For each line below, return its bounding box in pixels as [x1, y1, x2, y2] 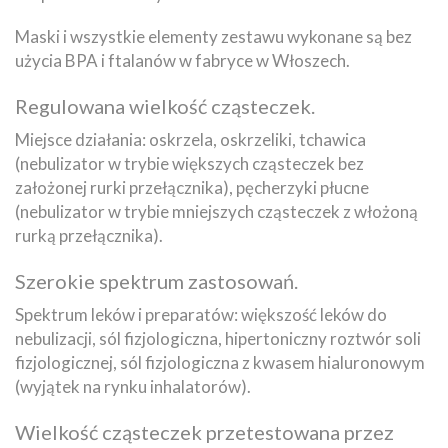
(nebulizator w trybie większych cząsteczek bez [15, 152, 364, 174]
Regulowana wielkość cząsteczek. [15, 93, 315, 118]
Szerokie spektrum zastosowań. [15, 268, 298, 293]
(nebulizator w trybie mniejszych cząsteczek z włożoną [15, 200, 418, 222]
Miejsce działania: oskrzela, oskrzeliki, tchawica [15, 128, 366, 150]
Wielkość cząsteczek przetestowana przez [15, 419, 394, 444]
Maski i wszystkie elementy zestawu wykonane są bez [15, 25, 412, 47]
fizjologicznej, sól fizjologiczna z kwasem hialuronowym [15, 351, 425, 373]
